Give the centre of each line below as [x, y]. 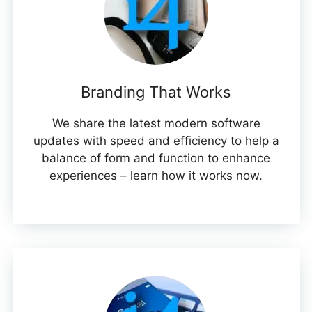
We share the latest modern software [156, 124]
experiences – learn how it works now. [156, 176]
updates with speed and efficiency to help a [156, 141]
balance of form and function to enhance [156, 158]
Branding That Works [156, 92]
